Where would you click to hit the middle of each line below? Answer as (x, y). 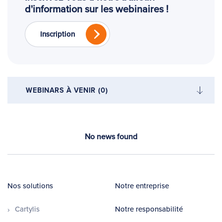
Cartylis (27, 209)
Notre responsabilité (149, 209)
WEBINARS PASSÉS (61, 137)
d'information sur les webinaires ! (97, 9)
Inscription (57, 34)
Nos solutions (30, 186)
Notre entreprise (142, 186)
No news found (111, 136)
